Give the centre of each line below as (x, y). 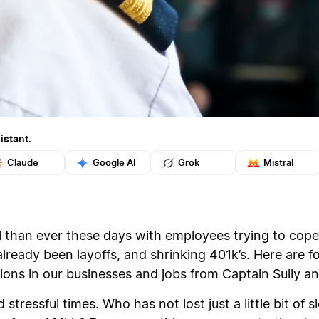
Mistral (278, 162)
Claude (23, 162)
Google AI (114, 162)
